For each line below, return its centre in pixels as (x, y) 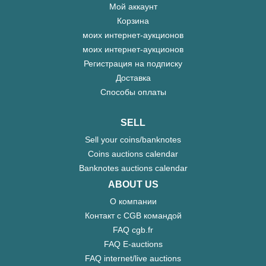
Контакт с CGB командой (133, 216)
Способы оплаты (133, 92)
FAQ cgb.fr (133, 230)
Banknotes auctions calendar (133, 168)
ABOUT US (133, 185)
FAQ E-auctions (133, 244)
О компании (133, 202)
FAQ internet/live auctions (133, 259)
